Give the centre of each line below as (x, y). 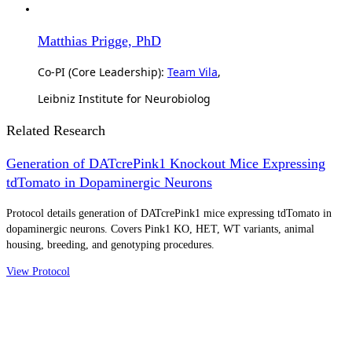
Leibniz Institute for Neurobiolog (124, 98)
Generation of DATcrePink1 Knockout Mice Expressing (166, 163)
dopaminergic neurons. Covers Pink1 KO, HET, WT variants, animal (160, 229)
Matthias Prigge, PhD (99, 40)
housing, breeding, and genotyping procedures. (110, 244)
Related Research (56, 130)
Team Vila (192, 71)
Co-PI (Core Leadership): (103, 71)
